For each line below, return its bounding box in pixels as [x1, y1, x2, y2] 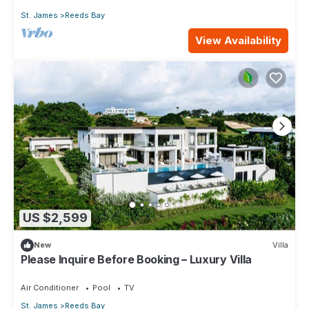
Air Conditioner [21, 282, 79, 292]
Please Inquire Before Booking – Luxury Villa [21, 252, 252, 266]
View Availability [195, 34, 281, 48]
